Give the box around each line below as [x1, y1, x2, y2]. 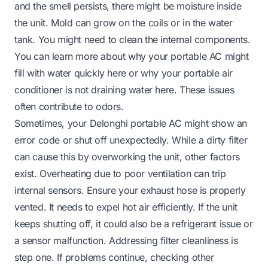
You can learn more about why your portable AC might [14, 50, 249, 62]
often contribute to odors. [14, 100, 124, 112]
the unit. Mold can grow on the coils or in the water [14, 16, 233, 29]
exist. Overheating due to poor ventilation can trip [14, 167, 226, 179]
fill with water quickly [14, 66, 108, 79]
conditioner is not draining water [14, 83, 156, 96]
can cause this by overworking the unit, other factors [14, 150, 240, 163]
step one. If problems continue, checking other [14, 251, 214, 263]
